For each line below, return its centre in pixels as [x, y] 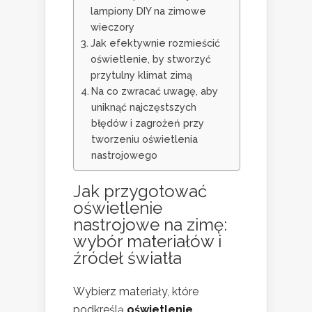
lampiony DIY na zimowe [148, 11]
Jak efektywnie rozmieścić [155, 43]
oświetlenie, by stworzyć [150, 59]
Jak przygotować [140, 192]
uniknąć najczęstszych [143, 107]
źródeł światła [127, 258]
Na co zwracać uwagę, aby [154, 91]
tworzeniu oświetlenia [144, 139]
